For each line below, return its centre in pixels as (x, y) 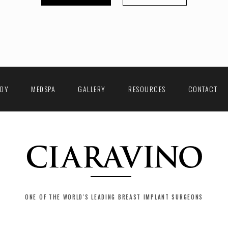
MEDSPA (44, 89)
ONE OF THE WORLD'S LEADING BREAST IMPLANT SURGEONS (114, 197)
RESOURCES (147, 89)
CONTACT (203, 89)
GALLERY (92, 89)
